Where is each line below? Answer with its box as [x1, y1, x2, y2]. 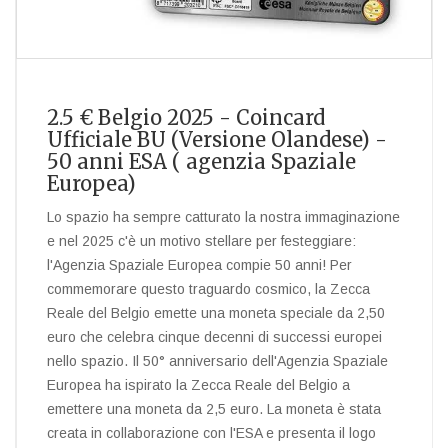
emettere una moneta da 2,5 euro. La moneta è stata [47, 401, 381, 417]
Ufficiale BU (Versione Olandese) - [47, 127, 387, 152]
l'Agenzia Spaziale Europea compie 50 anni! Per [47, 257, 352, 273]
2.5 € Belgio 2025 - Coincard [47, 105, 325, 130]
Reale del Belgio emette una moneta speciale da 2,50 [47, 305, 385, 321]
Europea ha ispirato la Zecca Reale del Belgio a [47, 377, 350, 393]
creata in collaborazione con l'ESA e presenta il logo [47, 425, 376, 441]
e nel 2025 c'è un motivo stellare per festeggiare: [47, 233, 356, 249]
